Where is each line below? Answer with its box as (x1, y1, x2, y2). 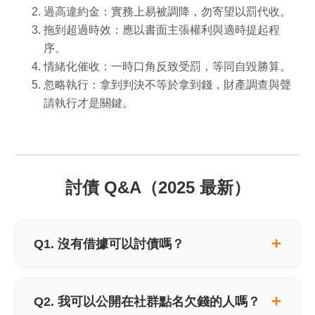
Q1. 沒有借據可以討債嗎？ (34, 236, 185, 251)
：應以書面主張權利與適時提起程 (111, 23, 281, 36)
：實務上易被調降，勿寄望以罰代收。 (100, 5, 292, 18)
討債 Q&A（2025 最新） (65, 177, 250, 197)
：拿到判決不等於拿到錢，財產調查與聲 (89, 78, 292, 91)
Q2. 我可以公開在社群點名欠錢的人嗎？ (34, 293, 261, 309)
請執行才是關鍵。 (44, 96, 134, 109)
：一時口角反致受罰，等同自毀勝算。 (100, 60, 292, 72)
